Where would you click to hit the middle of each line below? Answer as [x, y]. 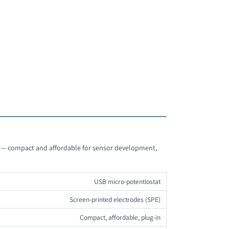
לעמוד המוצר [128, 44]
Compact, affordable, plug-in [120, 217]
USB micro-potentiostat [128, 182]
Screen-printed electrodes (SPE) [115, 200]
